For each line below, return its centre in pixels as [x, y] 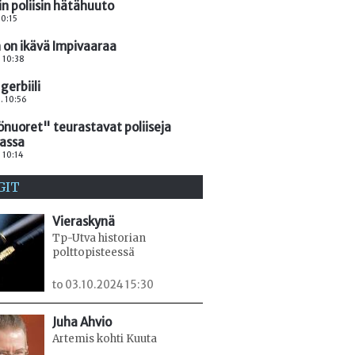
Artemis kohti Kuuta [105, 339]
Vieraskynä [84, 221]
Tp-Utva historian [99, 238]
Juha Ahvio [82, 323]
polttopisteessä [94, 252]
